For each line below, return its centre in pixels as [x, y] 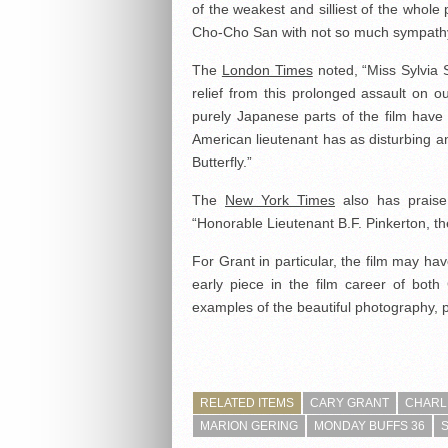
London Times [267, 70]
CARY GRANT [349, 403]
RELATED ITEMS [247, 403]
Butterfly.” [222, 162]
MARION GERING [249, 426]
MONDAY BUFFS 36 [369, 426]
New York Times [280, 200]
